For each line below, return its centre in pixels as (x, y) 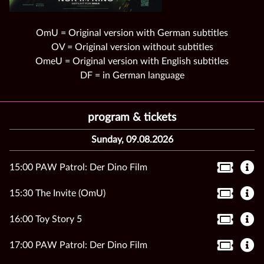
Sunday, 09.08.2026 (132, 140)
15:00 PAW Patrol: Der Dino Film (78, 168)
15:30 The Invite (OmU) (57, 194)
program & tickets (132, 118)
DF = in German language (132, 76)
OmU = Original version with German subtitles (132, 33)
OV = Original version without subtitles (132, 47)
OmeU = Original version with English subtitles (132, 62)
